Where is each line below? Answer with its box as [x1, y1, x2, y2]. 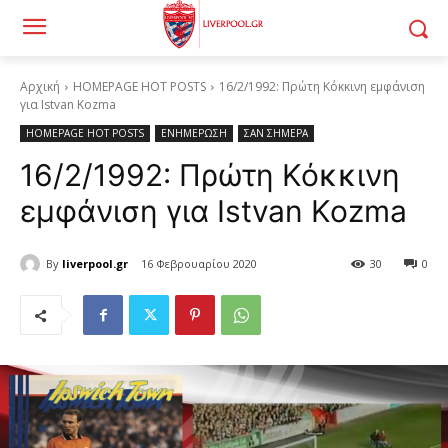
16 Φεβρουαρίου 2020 [141, 256, 257, 272]
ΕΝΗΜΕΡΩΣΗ [161, 126, 227, 140]
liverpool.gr [62, 255, 128, 271]
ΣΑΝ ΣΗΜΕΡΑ [244, 126, 308, 140]
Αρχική [20, 78, 60, 95]
